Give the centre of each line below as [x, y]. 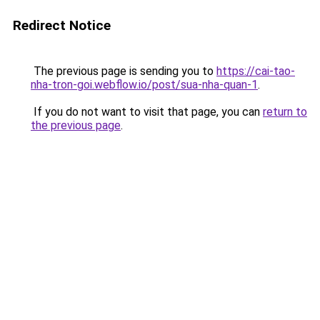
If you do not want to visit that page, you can [147, 112]
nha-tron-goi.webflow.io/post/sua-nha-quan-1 [144, 85]
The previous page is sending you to [124, 71]
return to [285, 112]
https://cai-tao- [256, 71]
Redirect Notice [62, 25]
